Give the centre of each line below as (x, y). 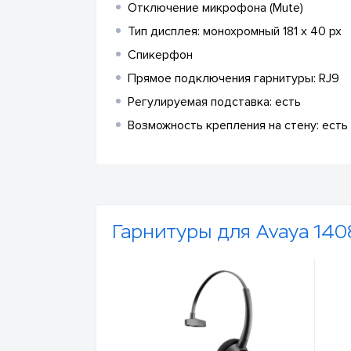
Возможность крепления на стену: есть (238, 125)
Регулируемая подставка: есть (214, 102)
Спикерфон (160, 55)
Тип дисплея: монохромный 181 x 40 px (235, 31)
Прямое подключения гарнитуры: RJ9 (233, 78)
